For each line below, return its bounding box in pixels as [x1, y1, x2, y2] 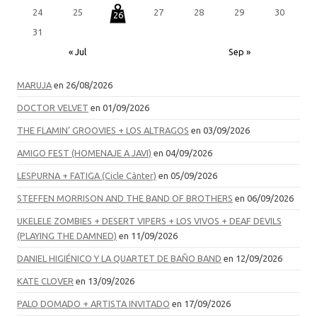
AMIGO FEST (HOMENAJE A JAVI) [17, 148, 151, 158]
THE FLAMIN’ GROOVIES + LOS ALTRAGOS [17, 125, 189, 136]
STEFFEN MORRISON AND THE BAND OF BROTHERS [17, 193, 233, 204]
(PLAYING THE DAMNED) [17, 231, 117, 241]
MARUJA [17, 80, 52, 91]
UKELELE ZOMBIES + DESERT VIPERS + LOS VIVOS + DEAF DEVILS [17, 216, 282, 226]
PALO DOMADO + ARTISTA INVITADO [17, 299, 170, 309]
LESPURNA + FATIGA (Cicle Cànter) [17, 171, 156, 181]
